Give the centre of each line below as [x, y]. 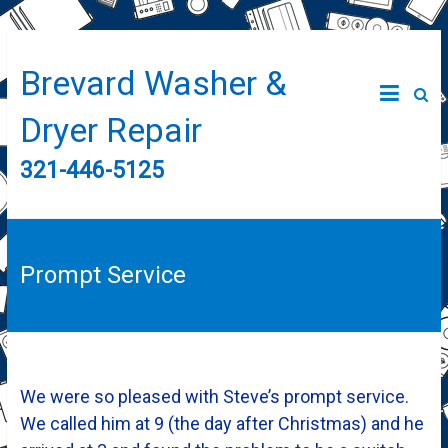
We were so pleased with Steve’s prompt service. [214, 396]
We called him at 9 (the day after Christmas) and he [221, 423]
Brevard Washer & [153, 83]
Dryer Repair [110, 130]
